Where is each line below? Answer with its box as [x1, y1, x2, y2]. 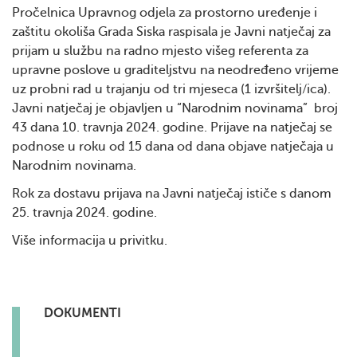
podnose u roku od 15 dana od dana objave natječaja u [12, 139, 334, 154]
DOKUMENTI [44, 306, 121, 320]
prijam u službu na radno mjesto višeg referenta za [12, 44, 308, 58]
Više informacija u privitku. [12, 233, 167, 248]
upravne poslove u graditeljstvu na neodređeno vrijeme [12, 63, 339, 77]
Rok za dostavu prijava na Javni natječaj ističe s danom [12, 186, 331, 201]
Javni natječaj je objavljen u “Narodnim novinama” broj [12, 101, 338, 116]
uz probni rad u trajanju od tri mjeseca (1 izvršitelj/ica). [12, 82, 334, 96]
